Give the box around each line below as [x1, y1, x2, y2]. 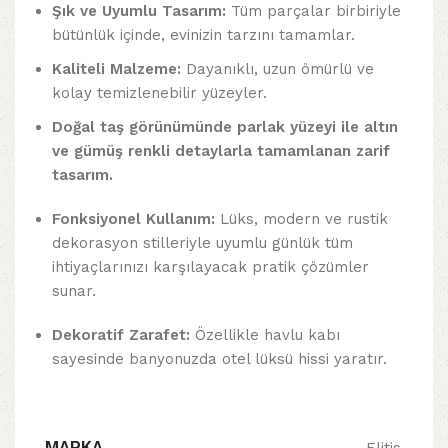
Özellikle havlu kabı [190, 326, 340, 345]
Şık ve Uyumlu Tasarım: [52, 2, 226, 21]
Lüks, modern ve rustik [215, 210, 388, 229]
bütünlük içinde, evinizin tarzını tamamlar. [52, 26, 355, 45]
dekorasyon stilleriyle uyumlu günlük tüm [52, 234, 353, 253]
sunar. [52, 282, 96, 301]
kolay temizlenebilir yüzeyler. [52, 84, 267, 103]
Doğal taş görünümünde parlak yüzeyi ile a [52, 118, 373, 137]
